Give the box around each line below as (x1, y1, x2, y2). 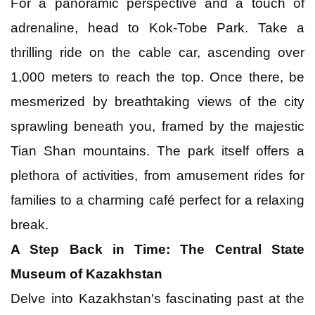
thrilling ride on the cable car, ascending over (11, 44, 304, 60)
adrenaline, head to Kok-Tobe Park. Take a (11, 20, 304, 35)
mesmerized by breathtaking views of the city (11, 94, 304, 109)
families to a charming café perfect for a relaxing (11, 192, 304, 207)
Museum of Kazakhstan (11, 266, 162, 281)
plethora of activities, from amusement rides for (11, 167, 304, 183)
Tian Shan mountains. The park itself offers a (11, 143, 304, 158)
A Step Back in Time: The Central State (11, 241, 304, 257)
